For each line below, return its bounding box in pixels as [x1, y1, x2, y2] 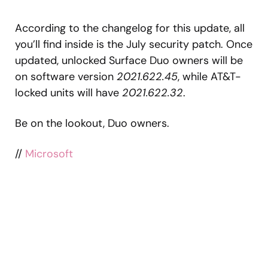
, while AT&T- [178, 69, 241, 84]
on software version [15, 69, 117, 84]
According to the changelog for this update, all [15, 21, 245, 36]
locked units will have [15, 86, 122, 100]
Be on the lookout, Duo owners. [15, 116, 169, 131]
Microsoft [25, 147, 73, 162]
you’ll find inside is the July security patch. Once [15, 37, 252, 52]
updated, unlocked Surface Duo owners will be [15, 53, 243, 68]
